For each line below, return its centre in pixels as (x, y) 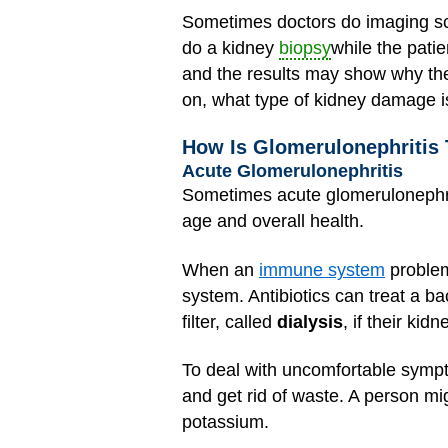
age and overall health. (273, 221)
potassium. (225, 422)
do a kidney (230, 47)
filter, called (229, 321)
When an (220, 269)
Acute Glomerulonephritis (292, 171)
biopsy (305, 47)
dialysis (310, 321)
